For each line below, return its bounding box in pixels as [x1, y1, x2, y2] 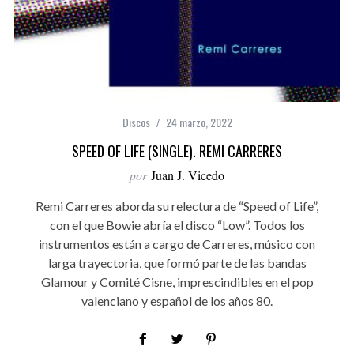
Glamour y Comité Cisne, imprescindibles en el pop [40, 274, 314, 290]
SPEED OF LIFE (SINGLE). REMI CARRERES [72, 141, 282, 162]
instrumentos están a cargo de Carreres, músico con [39, 236, 315, 252]
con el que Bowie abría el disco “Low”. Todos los [49, 217, 305, 233]
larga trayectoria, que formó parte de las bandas [47, 255, 307, 271]
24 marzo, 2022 [165, 114, 232, 131]
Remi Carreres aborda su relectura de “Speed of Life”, [36, 198, 318, 214]
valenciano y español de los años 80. [81, 293, 273, 309]
